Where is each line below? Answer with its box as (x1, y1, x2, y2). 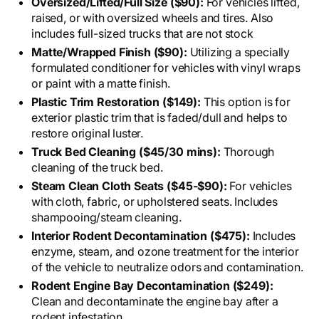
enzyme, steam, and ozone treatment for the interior (31, 244, 299, 259)
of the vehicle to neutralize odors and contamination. (31, 260, 303, 275)
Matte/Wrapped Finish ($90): (31, 45, 190, 60)
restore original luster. (31, 126, 144, 141)
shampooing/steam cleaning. (31, 210, 182, 225)
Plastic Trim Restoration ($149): (31, 95, 204, 110)
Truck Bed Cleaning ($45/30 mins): (31, 145, 224, 159)
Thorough (223, 145, 275, 159)
